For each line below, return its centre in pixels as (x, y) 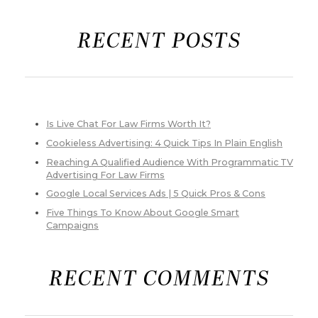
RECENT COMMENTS (159, 280)
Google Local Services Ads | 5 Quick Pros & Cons (156, 194)
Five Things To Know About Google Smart (143, 213)
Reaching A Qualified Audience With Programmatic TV (170, 162)
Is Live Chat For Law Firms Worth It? (128, 124)
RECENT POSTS (159, 43)
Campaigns (72, 226)
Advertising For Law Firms (105, 175)
